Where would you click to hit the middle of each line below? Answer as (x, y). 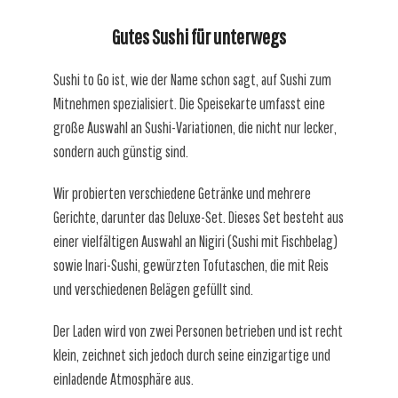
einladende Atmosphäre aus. (123, 378)
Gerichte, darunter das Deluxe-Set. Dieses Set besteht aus (199, 217)
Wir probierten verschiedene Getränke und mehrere (182, 193)
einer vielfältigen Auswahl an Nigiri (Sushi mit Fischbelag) (195, 241)
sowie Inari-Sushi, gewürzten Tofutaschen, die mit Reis (191, 265)
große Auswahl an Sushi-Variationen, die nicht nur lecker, (195, 127)
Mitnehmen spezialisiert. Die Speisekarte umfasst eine (189, 103)
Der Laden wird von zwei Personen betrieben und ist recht (198, 330)
